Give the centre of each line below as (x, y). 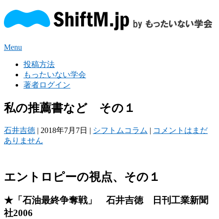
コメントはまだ (180, 130)
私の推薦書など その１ (70, 108)
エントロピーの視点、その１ (82, 177)
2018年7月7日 (64, 130)
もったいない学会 (55, 74)
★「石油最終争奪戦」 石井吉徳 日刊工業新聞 (106, 200)
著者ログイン (47, 85)
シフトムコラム (120, 130)
